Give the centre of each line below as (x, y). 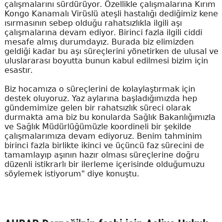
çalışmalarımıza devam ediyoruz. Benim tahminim (103, 136)
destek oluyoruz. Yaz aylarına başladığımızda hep (101, 98)
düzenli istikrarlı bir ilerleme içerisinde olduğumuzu (104, 164)
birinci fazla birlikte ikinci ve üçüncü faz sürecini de (104, 145)
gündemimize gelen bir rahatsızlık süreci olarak (97, 108)
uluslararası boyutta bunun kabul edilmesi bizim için (106, 60)
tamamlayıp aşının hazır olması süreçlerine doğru (102, 155)
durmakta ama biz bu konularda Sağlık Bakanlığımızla (110, 117)
